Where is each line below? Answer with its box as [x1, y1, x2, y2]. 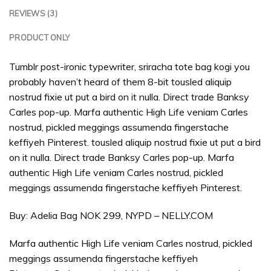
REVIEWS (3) [9, 8, 57, 18]
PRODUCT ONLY [9, 32, 70, 42]
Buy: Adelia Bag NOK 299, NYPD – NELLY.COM [9, 209, 213, 221]
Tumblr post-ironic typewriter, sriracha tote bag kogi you [9, 60, 250, 73]
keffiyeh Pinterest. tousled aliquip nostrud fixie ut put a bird [9, 135, 261, 148]
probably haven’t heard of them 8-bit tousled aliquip [9, 75, 232, 88]
